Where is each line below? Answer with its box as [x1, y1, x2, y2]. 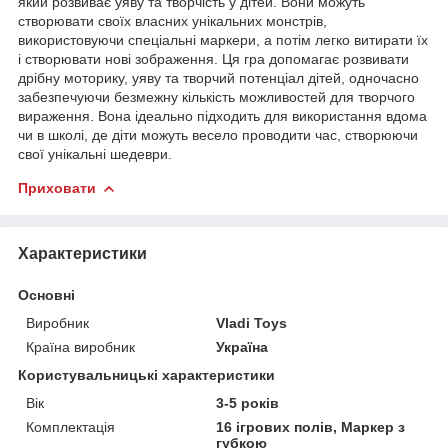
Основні [18, 286, 75, 303]
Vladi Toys [216, 314, 288, 331]
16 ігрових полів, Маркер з [216, 418, 406, 435]
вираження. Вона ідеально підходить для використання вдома [18, 107, 427, 124]
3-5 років [216, 394, 280, 411]
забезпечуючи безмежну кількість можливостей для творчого [18, 88, 415, 105]
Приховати [18, 179, 96, 196]
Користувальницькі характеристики [18, 366, 275, 383]
